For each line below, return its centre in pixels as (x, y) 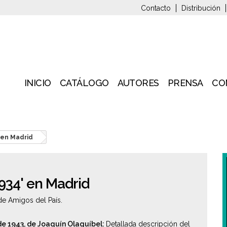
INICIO (37, 83)
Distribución (201, 8)
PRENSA (185, 83)
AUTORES (138, 83)
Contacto (156, 8)
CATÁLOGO (84, 83)
